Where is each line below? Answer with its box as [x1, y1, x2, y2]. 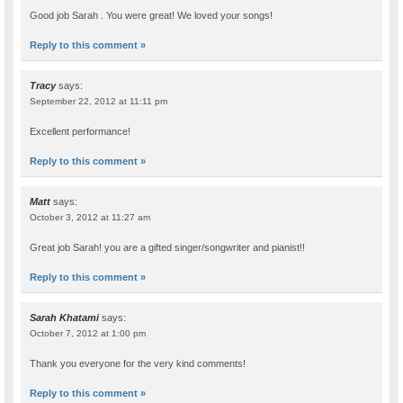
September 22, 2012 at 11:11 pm [30, 95, 168, 106]
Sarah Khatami [30, 311, 100, 323]
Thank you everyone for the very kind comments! [30, 357, 246, 369]
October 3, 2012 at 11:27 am [30, 211, 151, 222]
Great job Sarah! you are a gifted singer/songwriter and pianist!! [30, 241, 306, 253]
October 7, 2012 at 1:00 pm [30, 327, 147, 338]
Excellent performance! [30, 125, 131, 137]
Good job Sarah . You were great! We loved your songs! [30, 9, 273, 21]
